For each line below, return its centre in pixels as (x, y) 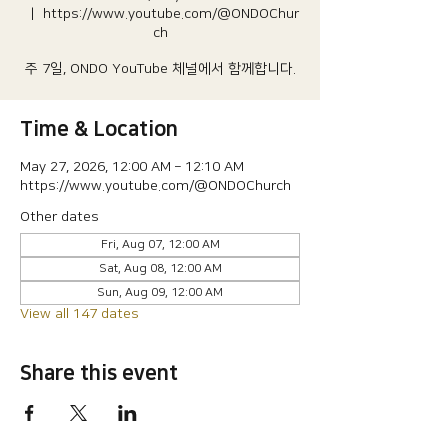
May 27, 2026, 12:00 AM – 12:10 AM (132, 167)
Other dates (59, 217)
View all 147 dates (79, 314)
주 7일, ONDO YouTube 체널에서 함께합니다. (160, 69)
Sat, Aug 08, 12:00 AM (160, 268)
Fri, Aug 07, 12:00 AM (160, 244)
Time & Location (99, 129)
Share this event (99, 373)
